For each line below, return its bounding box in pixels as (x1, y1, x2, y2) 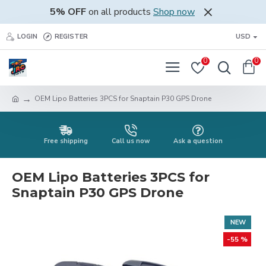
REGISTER (55, 31, 88, 41)
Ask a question (173, 137, 223, 145)
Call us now (111, 137, 150, 145)
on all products (86, 5, 153, 18)
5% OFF (50, 5, 86, 18)
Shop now (153, 5, 195, 18)
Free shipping (43, 137, 88, 145)
